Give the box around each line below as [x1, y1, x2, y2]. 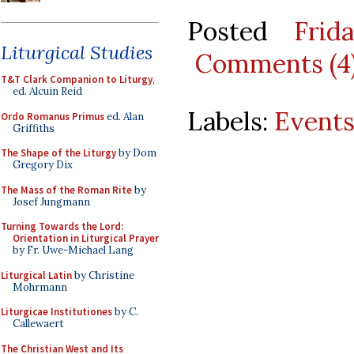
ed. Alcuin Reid [13, 85, 82, 98]
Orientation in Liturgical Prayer [13, 232, 159, 245]
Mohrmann [13, 280, 67, 294]
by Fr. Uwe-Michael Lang [13, 243, 134, 257]
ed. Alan [104, 109, 144, 123]
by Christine [72, 268, 134, 282]
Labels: [187, 104, 274, 137]
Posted [187, 14, 295, 47]
